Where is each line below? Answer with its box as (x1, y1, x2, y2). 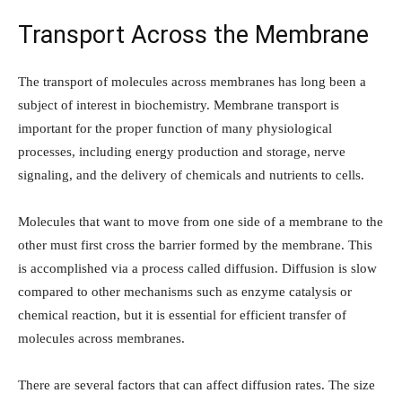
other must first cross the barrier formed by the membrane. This (18, 238, 372, 253)
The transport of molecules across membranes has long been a (18, 74, 366, 90)
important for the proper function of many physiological (18, 121, 332, 136)
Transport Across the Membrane (18, 21, 369, 50)
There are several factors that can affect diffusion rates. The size (18, 378, 375, 393)
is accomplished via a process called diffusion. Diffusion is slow (18, 261, 377, 276)
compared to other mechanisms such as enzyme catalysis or (18, 284, 352, 300)
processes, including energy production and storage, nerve (18, 144, 345, 160)
